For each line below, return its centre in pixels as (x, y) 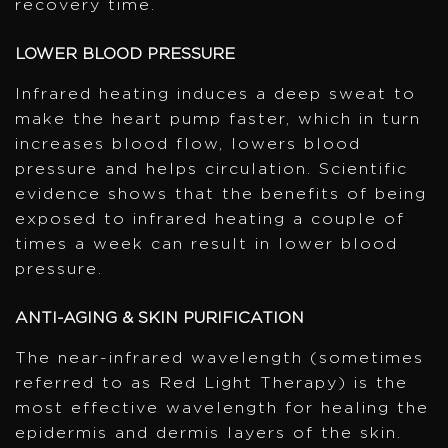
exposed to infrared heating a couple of (210, 218)
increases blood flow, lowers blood (188, 143)
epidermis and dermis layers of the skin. (208, 432)
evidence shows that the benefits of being (221, 193)
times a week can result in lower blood (206, 243)
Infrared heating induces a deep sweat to (215, 93)
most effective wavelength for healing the (222, 407)
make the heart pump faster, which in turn (218, 118)
